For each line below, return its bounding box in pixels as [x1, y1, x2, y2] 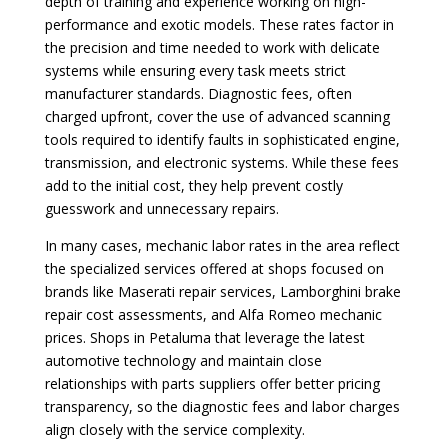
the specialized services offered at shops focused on [44, 258, 384, 278]
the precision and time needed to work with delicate [44, 37, 380, 57]
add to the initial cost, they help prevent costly [44, 175, 343, 195]
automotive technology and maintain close [44, 350, 322, 370]
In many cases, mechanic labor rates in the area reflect [44, 235, 400, 255]
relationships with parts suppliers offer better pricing [44, 373, 380, 393]
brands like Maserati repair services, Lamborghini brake [44, 281, 401, 301]
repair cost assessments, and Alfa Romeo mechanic [44, 304, 382, 324]
